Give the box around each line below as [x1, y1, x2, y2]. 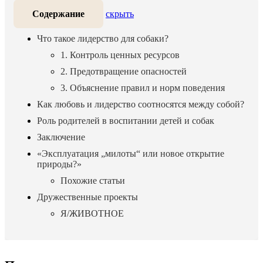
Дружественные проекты [37, 192, 138, 202]
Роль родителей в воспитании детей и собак [37, 116, 214, 126]
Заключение [37, 132, 85, 142]
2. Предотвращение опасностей [60, 66, 187, 76]
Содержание [32, 9, 85, 19]
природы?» [37, 159, 82, 169]
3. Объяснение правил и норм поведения [60, 83, 225, 93]
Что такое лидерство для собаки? [37, 33, 168, 43]
